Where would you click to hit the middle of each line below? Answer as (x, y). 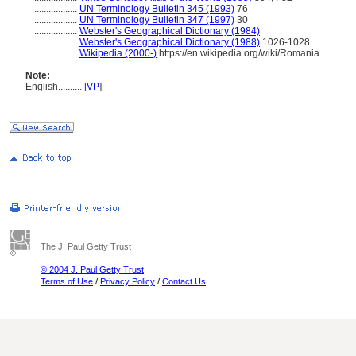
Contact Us (184, 281)
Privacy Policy (128, 281)
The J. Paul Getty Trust (86, 246)
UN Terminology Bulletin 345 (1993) (157, 9)
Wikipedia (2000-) (118, 53)
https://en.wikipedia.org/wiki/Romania (238, 53)
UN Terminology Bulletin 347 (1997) (157, 20)
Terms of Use (67, 281)
